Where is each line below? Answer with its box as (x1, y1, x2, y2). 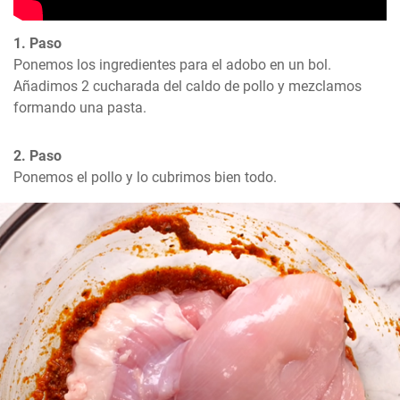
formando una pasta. (13, 99, 146, 117)
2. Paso (13, 147, 62, 165)
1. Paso (13, 35, 62, 53)
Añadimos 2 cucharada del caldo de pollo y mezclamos (13, 78, 362, 96)
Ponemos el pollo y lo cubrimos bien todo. (13, 169, 277, 187)
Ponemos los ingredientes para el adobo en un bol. (13, 56, 331, 74)
